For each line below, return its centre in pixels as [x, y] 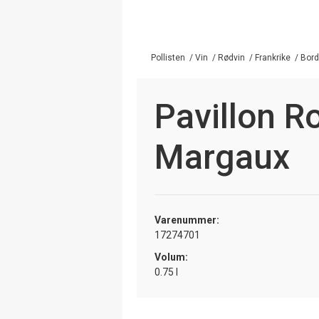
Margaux [222, 157]
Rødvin [231, 57]
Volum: [171, 257]
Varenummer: [187, 220]
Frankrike [273, 57]
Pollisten [168, 57]
